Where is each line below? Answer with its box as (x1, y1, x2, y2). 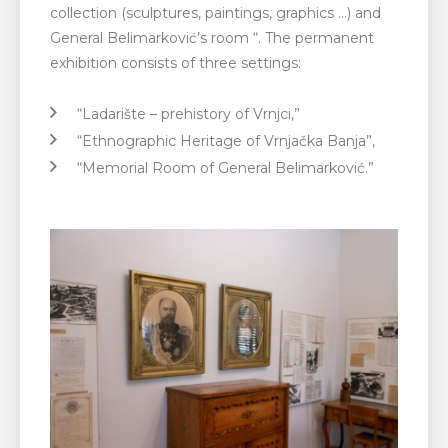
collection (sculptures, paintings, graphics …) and (50, 3, 381, 22)
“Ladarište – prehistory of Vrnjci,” (77, 104, 300, 123)
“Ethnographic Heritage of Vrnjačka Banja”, (77, 131, 375, 150)
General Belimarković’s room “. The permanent (50, 28, 374, 47)
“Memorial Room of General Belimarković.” (77, 158, 374, 177)
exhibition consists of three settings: (50, 53, 301, 72)
